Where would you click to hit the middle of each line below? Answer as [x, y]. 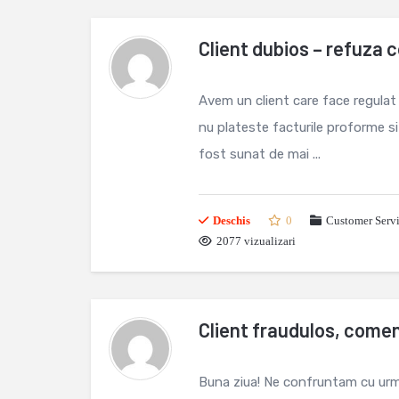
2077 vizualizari [256, 241]
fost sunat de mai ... [260, 154]
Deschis [232, 220]
